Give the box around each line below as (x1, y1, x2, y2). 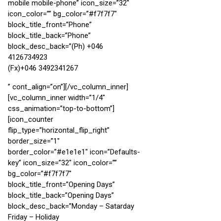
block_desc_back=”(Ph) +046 (8, 41, 103, 51)
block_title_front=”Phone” (8, 20, 92, 29)
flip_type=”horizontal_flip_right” (8, 125, 110, 135)
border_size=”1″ (8, 136, 60, 146)
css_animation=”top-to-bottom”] (8, 104, 114, 113)
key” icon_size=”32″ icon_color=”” (8, 158, 117, 167)
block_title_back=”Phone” (8, 31, 91, 40)
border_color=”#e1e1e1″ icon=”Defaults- (8, 147, 140, 156)
